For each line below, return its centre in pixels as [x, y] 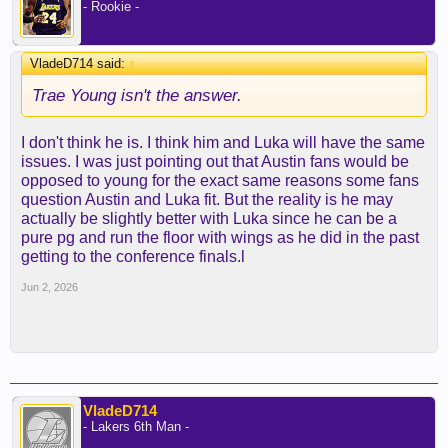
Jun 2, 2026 [49, 287]
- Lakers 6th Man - [136, 426]
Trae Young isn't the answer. [137, 95]
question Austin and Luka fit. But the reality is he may [207, 199]
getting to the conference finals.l [133, 256]
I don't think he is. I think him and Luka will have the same [223, 142]
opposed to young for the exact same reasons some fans [220, 180]
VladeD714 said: [79, 63]
